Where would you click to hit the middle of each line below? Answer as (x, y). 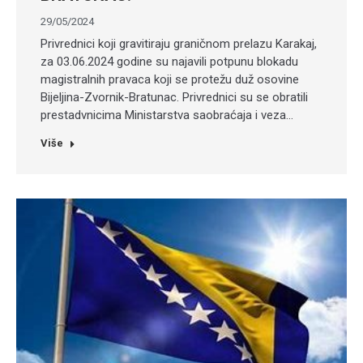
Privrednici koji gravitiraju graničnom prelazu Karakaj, (179, 44)
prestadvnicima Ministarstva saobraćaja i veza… (167, 115)
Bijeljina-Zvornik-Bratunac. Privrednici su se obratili (174, 97)
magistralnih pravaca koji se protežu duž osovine (170, 79)
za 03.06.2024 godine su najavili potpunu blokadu (169, 62)
